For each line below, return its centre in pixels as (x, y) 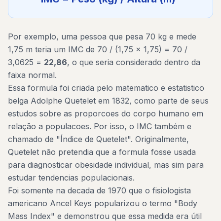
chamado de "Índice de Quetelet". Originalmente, (98, 139)
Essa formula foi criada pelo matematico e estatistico (106, 88)
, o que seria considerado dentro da (134, 62)
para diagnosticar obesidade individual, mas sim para (106, 165)
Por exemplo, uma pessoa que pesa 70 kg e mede (102, 37)
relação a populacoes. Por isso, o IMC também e (100, 126)
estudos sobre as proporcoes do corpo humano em (106, 113)
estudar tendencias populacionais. (71, 178)
